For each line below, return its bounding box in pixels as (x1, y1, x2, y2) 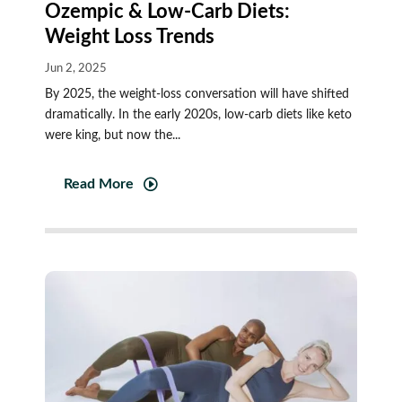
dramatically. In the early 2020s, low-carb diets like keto (44, 108, 352, 121)
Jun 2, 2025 (44, 62, 107, 74)
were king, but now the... (44, 128, 180, 142)
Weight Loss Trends (44, 26, 214, 47)
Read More (63, 177, 134, 192)
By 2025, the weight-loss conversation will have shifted (44, 87, 349, 100)
